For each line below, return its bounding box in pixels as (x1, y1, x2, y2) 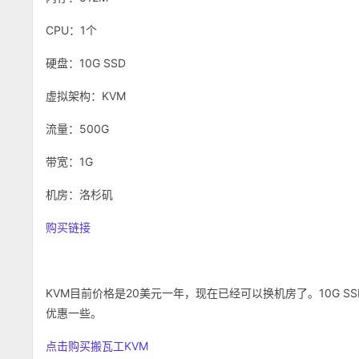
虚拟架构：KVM (46, 89, 126, 103)
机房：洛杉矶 (46, 188, 113, 201)
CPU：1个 (46, 23, 97, 37)
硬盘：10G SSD (46, 56, 126, 70)
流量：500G (46, 122, 109, 135)
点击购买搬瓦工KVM (46, 339, 148, 353)
